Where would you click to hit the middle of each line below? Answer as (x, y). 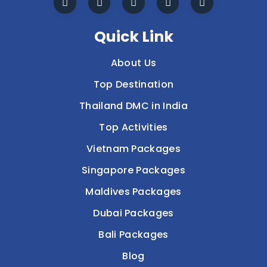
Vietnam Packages (133, 149)
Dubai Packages (133, 213)
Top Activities (133, 128)
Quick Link (133, 37)
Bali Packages (133, 235)
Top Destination (133, 85)
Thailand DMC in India (133, 106)
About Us (133, 63)
